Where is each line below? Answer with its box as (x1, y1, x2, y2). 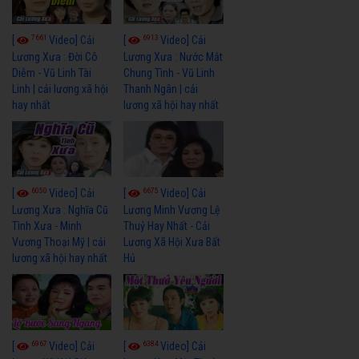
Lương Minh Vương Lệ (123, 204, 221, 216)
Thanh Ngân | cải (123, 83, 199, 96)
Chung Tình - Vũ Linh (123, 67, 216, 80)
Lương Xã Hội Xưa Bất (123, 236, 221, 248)
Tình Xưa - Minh (12, 220, 82, 232)
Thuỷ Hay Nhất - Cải (123, 220, 211, 232)
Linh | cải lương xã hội (12, 83, 108, 96)
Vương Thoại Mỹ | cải (12, 236, 106, 248)
